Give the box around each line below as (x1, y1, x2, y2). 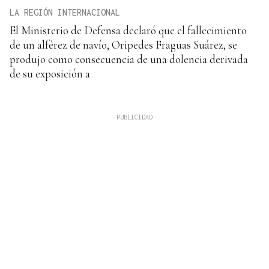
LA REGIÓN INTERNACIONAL (10, 7, 120, 17)
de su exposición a (10, 66, 90, 80)
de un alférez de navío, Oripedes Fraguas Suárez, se (10, 37, 237, 52)
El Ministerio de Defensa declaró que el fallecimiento (10, 23, 247, 37)
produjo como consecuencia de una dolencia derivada (10, 52, 248, 66)
